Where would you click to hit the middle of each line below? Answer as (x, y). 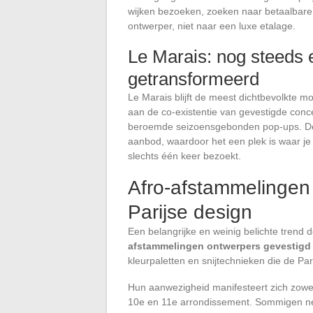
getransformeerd (194, 79)
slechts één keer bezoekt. (184, 155)
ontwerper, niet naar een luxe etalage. (212, 26)
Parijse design (190, 212)
